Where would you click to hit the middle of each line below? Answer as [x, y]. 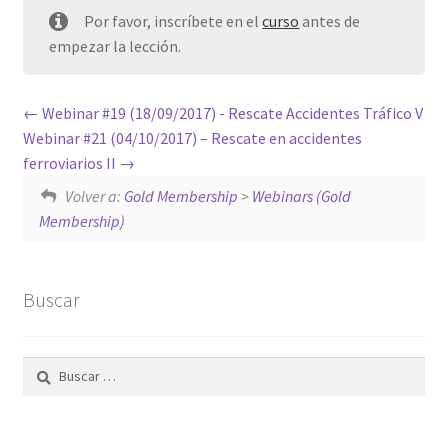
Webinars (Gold [301, 196]
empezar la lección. [114, 46]
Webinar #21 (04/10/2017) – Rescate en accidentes [192, 138]
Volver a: [94, 196]
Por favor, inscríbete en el [173, 21]
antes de [330, 21]
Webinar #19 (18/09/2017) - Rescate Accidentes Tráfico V [230, 113]
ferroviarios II [70, 163]
